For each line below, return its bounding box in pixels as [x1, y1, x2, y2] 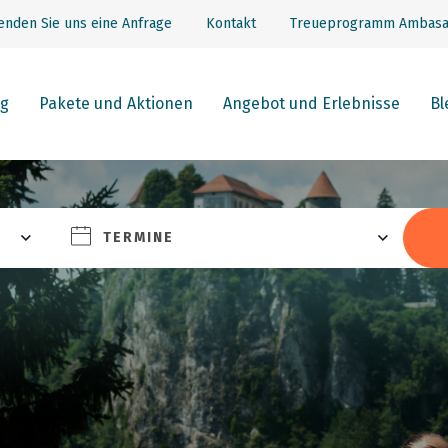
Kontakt [205, 15, 256, 32]
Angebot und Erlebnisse [223, 94, 400, 113]
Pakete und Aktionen [39, 94, 193, 113]
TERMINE [102, 229, 174, 246]
